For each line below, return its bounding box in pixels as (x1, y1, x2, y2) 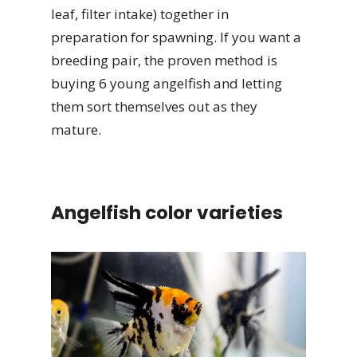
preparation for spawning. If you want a (51, 28, 301, 47)
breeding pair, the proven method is (51, 51, 277, 70)
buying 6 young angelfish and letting (51, 74, 282, 93)
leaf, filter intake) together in (51, 5, 229, 24)
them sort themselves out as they (51, 97, 257, 116)
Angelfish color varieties (51, 199, 283, 226)
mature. (51, 120, 101, 139)
